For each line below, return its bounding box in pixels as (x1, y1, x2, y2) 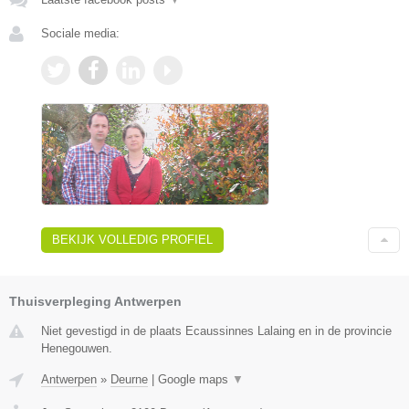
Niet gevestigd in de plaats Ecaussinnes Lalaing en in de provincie (41, 323, 392, 338)
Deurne (110, 372, 148, 386)
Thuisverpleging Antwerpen (9, 293, 182, 309)
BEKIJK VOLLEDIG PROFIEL (52, 232, 213, 246)
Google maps (158, 372, 232, 386)
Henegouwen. (41, 341, 112, 355)
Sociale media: (41, 26, 120, 41)
